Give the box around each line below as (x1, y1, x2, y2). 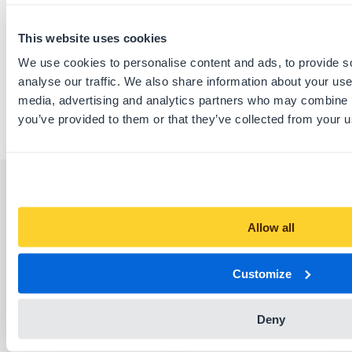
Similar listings (19, 196, 145, 216)
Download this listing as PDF (38, 14, 214, 29)
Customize (233, 266, 292, 280)
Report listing (38, 41, 121, 56)
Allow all (247, 220, 295, 234)
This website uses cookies (18, 31, 167, 44)
